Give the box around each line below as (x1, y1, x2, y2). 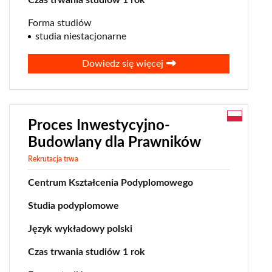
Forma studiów (28, 18, 92, 29)
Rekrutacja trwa (28, 155, 78, 163)
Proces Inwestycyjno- (28, 118, 170, 134)
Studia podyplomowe (28, 201, 119, 211)
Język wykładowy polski (28, 224, 132, 234)
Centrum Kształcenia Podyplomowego (28, 178, 193, 188)
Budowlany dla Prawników (28, 135, 201, 151)
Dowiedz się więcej (81, 59, 163, 69)
